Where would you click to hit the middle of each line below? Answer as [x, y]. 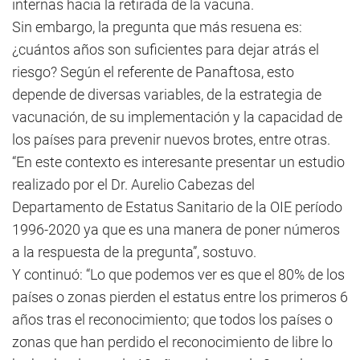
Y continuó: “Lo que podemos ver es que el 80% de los [178, 274]
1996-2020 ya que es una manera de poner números [176, 229]
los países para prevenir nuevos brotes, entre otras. [171, 139]
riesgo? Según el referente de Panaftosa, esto [153, 72]
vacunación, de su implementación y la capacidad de [177, 117]
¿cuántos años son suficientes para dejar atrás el [166, 49]
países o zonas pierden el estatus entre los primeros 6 [180, 297]
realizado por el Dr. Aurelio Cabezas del [133, 184]
